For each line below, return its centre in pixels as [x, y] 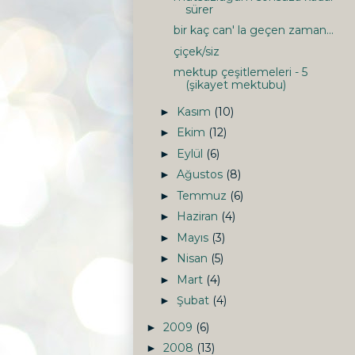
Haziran [198, 217]
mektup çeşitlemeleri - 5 [240, 73]
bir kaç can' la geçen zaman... [253, 31]
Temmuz [203, 195]
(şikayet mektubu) [235, 85]
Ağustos [201, 175]
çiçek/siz [196, 51]
